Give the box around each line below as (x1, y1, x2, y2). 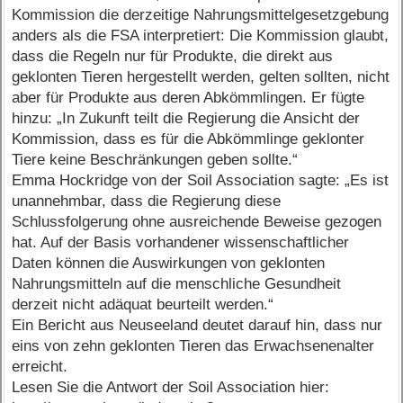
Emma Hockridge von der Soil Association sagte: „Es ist (12, 172, 390, 190)
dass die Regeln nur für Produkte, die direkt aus (12, 48, 334, 66)
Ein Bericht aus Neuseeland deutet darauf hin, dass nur (12, 317, 383, 335)
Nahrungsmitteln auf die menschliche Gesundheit (12, 275, 342, 293)
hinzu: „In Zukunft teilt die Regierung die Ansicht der (12, 110, 361, 128)
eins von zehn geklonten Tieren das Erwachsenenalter (12, 337, 375, 355)
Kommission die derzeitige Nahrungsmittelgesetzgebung (12, 6, 390, 24)
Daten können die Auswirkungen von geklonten (12, 255, 326, 273)
